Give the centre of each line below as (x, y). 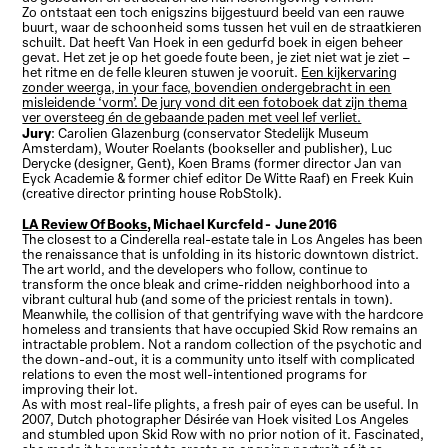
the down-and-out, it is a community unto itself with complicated (219, 359)
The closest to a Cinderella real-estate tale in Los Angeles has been (223, 239)
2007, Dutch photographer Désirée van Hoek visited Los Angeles (216, 419)
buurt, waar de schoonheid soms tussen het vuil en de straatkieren (222, 27)
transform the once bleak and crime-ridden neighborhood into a (216, 284)
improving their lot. (80, 389)
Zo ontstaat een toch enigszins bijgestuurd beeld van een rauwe (213, 12)
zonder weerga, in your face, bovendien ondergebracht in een (207, 87)
